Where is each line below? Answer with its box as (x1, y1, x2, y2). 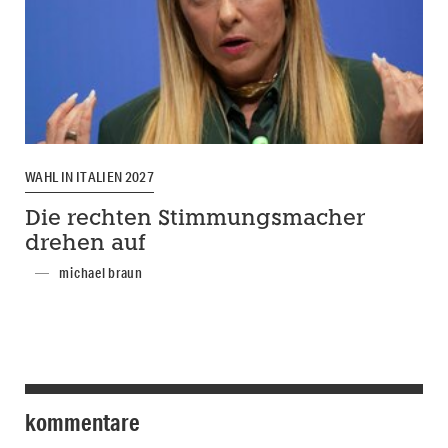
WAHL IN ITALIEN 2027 (25, 167, 155, 186)
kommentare (25, 407, 140, 438)
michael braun (59, 264, 143, 283)
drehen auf (25, 234, 146, 256)
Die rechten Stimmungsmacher (25, 209, 365, 231)
